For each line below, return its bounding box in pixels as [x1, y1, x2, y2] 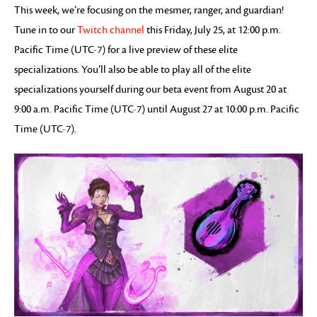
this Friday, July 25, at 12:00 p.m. [144, 24, 281, 36]
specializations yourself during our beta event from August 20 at [14, 83, 287, 96]
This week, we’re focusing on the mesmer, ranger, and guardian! [14, 4, 284, 16]
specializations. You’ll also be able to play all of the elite [14, 64, 251, 76]
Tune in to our [14, 24, 77, 36]
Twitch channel [77, 24, 144, 36]
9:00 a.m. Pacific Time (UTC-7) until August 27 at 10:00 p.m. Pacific [14, 103, 299, 115]
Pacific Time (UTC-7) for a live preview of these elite [14, 44, 238, 56]
